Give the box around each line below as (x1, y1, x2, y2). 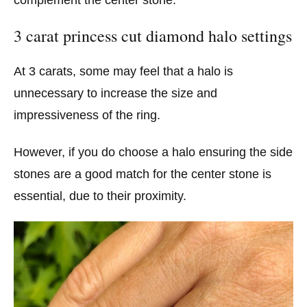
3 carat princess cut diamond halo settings (14, 25, 292, 47)
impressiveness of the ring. (14, 108, 160, 123)
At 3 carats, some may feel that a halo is (14, 64, 233, 79)
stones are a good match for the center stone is (14, 167, 271, 181)
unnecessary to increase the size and (14, 86, 217, 101)
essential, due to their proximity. (14, 188, 186, 203)
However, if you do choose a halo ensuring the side (14, 145, 293, 159)
